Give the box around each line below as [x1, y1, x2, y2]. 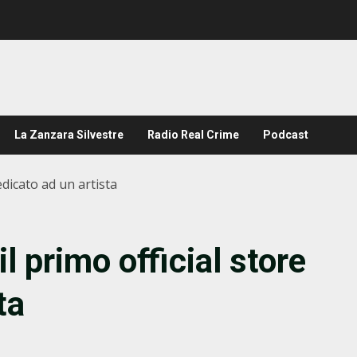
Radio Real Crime [147, 128, 239, 141]
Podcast [263, 128, 308, 141]
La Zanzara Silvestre [14, 128, 124, 141]
